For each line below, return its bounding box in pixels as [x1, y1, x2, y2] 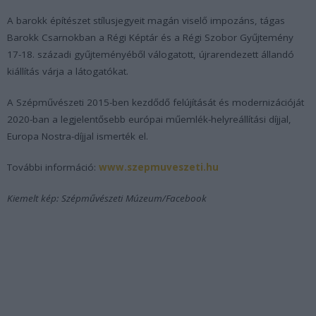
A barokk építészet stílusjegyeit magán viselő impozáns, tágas [7, 13, 285, 27]
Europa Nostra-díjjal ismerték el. [7, 129, 148, 142]
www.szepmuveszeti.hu [99, 160, 219, 174]
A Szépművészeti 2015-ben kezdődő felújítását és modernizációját [7, 95, 304, 109]
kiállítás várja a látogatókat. [7, 64, 128, 78]
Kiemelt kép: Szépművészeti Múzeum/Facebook [7, 191, 207, 205]
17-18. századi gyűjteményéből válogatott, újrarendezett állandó [7, 47, 294, 61]
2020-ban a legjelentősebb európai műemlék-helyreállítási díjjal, [7, 112, 291, 126]
